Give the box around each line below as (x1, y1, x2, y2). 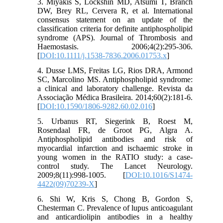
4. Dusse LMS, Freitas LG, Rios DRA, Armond (37, 66, 193, 75)
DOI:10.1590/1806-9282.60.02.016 (40, 102, 153, 111)
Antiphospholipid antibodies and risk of (37, 135, 193, 144)
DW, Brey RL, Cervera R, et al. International (37, 6, 193, 15)
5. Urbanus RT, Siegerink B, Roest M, (37, 117, 193, 126)
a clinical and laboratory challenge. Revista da (37, 84, 193, 93)
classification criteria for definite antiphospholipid (37, 24, 193, 33)
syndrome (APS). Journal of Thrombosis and (37, 33, 193, 42)
